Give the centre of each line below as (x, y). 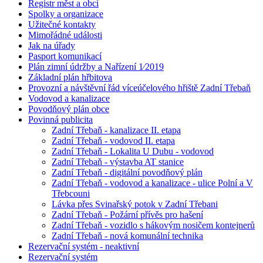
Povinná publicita (60, 120)
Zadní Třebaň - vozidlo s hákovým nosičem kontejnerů (153, 225)
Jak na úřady (52, 46)
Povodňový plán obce (69, 109)
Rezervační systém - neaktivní (84, 247)
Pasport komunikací (65, 56)
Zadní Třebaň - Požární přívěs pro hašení (127, 215)
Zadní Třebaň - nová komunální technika (127, 236)
